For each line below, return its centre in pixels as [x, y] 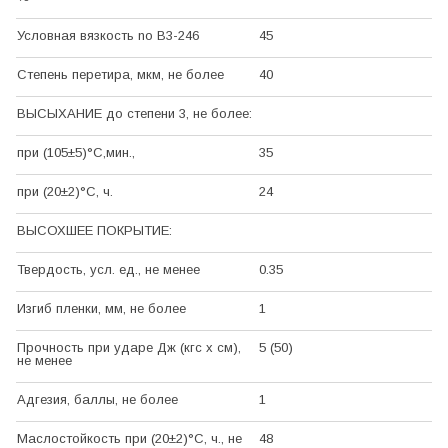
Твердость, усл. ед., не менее [108, 270]
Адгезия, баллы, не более [97, 400]
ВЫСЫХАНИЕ [59, 114]
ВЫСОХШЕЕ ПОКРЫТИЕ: [94, 231]
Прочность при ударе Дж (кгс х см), [129, 348]
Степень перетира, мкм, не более [120, 75]
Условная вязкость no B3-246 [108, 36]
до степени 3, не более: [177, 114]
